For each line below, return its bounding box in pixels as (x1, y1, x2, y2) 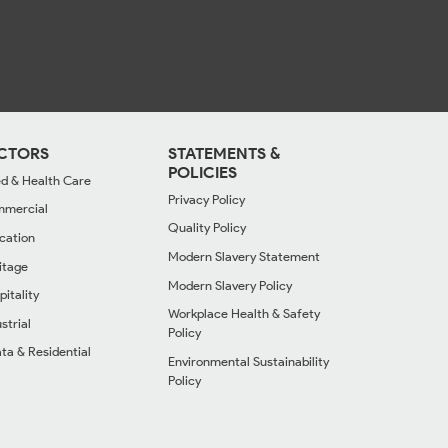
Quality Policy (168, 220, 246, 236)
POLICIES (168, 162, 237, 182)
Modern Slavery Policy (168, 277, 292, 293)
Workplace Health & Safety (168, 306, 320, 322)
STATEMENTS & (168, 143, 280, 163)
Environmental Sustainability (168, 353, 329, 369)
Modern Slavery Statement (168, 249, 320, 265)
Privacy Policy (168, 191, 245, 207)
